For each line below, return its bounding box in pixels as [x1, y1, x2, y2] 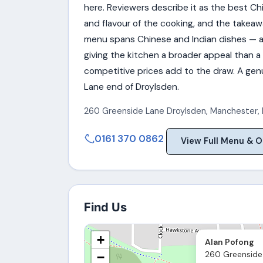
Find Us [83, 200, 127, 215]
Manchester [210, 106, 258, 117]
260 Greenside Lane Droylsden [83, 106, 206, 117]
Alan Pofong [204, 237, 254, 248]
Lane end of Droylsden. [83, 80, 179, 93]
